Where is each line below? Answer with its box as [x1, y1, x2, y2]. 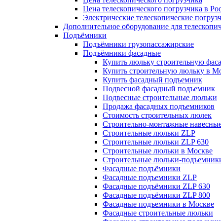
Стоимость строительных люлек [103, 111, 212, 119]
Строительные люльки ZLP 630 [103, 138, 209, 146]
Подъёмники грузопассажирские [83, 40, 194, 48]
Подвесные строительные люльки [103, 93, 217, 102]
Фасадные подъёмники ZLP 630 [103, 182, 210, 190]
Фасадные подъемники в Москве [103, 200, 214, 208]
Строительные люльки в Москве [103, 147, 213, 155]
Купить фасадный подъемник [103, 75, 202, 84]
